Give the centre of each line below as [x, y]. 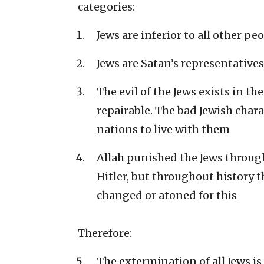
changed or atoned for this [167, 196]
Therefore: [105, 233]
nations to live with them [163, 130]
